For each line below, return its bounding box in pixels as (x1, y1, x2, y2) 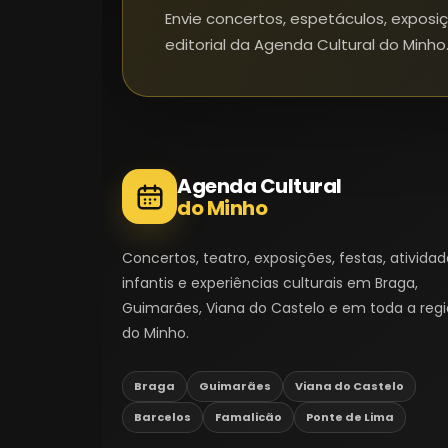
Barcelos (134, 409, 191, 425)
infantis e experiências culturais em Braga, (122, 273, 418, 293)
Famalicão (215, 409, 282, 425)
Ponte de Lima (306, 409, 394, 425)
